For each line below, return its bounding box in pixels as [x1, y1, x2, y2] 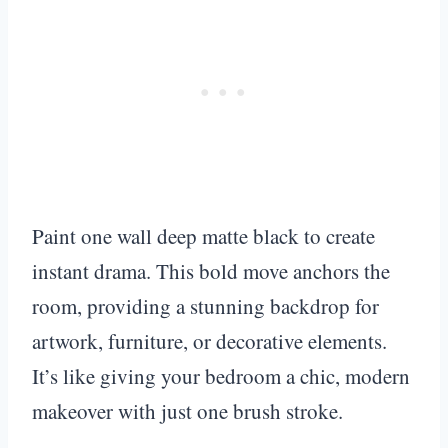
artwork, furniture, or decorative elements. [32, 326, 387, 355]
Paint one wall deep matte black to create [32, 221, 375, 250]
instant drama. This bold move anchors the [32, 256, 390, 285]
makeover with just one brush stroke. [32, 396, 343, 425]
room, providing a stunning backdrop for [32, 291, 379, 320]
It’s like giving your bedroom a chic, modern [32, 361, 410, 390]
